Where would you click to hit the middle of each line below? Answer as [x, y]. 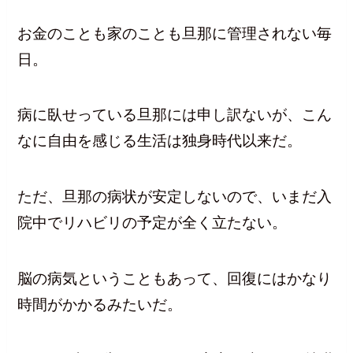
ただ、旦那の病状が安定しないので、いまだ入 [175, 197]
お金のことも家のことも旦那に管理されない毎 [175, 33]
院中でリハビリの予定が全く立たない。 [152, 223]
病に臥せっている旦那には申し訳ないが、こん [175, 115]
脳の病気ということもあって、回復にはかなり [175, 278]
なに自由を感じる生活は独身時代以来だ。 [160, 141]
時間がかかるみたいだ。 [100, 304]
